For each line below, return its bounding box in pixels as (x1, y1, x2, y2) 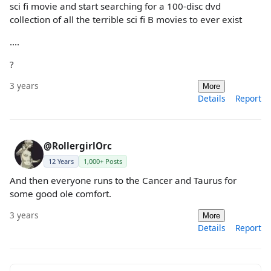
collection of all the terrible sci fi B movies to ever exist (10, 13, 242, 25)
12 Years (48, 157, 74, 166)
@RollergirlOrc (44, 140, 112, 152)
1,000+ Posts (83, 157, 122, 166)
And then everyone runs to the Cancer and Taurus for (10, 174, 237, 187)
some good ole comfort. (10, 188, 111, 200)
